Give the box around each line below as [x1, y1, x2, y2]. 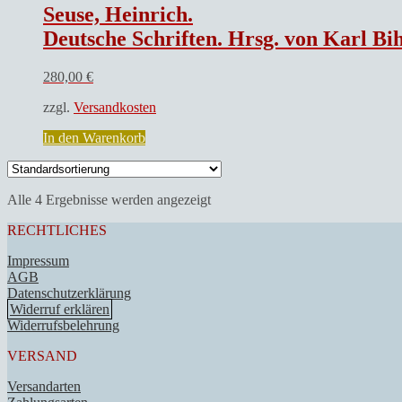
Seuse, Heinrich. [43, 3, 193, 27]
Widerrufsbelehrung [7, 318, 119, 334]
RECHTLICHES [7, 223, 107, 239]
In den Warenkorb [43, 130, 145, 146]
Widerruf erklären [10, 301, 109, 318]
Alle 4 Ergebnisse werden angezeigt [7, 192, 211, 208]
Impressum [7, 253, 69, 269]
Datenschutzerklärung [7, 285, 131, 301]
